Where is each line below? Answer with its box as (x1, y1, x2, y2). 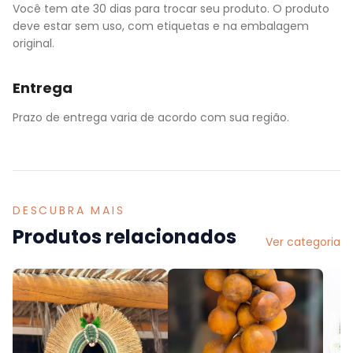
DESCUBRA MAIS (13, 203, 125, 218)
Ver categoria (266, 234, 340, 250)
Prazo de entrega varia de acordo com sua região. (13, 110, 289, 125)
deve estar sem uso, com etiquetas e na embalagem (13, 18, 309, 34)
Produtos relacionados (13, 224, 236, 250)
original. (13, 35, 54, 51)
